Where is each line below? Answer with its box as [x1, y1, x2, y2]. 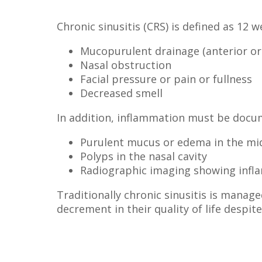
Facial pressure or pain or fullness [80, 72, 252, 86]
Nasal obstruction [80, 58, 171, 72]
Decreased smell [80, 86, 163, 100]
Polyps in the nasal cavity [80, 149, 207, 163]
